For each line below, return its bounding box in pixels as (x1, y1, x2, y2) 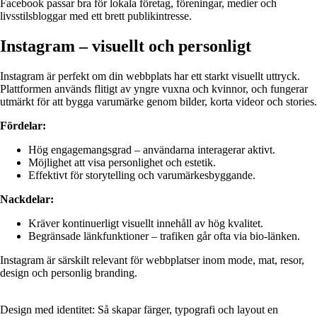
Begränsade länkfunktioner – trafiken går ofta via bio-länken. (28, 230, 300, 243)
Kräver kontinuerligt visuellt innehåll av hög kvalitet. (28, 217, 263, 230)
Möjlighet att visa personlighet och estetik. (28, 156, 216, 169)
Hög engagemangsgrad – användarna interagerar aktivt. (28, 144, 275, 156)
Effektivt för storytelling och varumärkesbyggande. (28, 169, 255, 182)
